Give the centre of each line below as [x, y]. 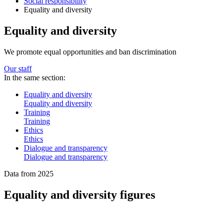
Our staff [18, 68]
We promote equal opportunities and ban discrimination [90, 52]
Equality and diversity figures [80, 194]
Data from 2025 [29, 173]
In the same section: [35, 77]
